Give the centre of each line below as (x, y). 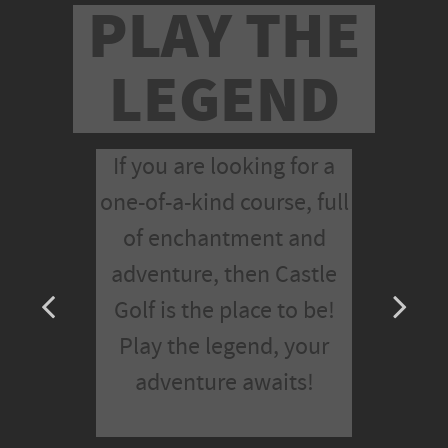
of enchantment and (224, 239)
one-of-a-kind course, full (224, 203)
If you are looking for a (224, 167)
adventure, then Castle (224, 275)
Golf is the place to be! (224, 311)
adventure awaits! (224, 383)
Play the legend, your (224, 347)
